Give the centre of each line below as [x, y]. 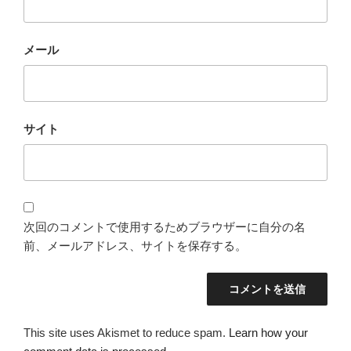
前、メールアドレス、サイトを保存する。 [135, 245]
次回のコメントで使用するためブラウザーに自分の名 [165, 226]
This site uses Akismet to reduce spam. [126, 332]
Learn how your [268, 332]
